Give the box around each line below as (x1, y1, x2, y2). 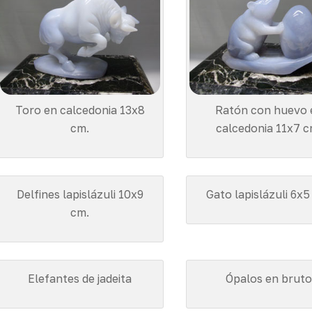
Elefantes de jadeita (28, 272, 132, 286)
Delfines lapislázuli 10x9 (16, 187, 143, 202)
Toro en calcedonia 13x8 (15, 103, 145, 118)
